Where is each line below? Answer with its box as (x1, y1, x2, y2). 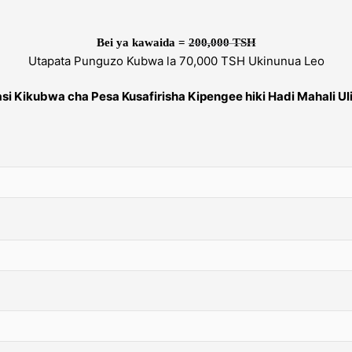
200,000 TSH (188, 35, 256, 49)
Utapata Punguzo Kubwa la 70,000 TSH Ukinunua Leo (27, 53, 324, 68)
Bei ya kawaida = (96, 35, 189, 49)
